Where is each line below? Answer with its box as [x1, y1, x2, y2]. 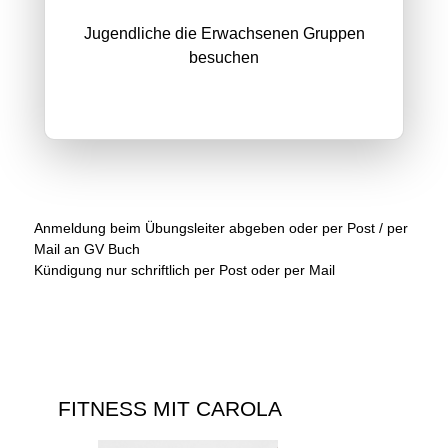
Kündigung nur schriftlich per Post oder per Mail [34, 261, 335, 278]
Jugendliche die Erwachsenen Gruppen [83, 24, 365, 42]
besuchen [189, 48, 259, 66]
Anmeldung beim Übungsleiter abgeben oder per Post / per [34, 219, 408, 236]
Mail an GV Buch [34, 240, 140, 257]
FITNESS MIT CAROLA [58, 397, 282, 421]
